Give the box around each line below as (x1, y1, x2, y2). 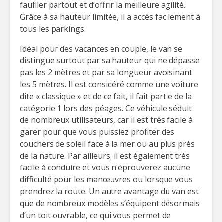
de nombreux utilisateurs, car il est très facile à (20, 114, 193, 125)
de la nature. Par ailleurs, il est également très (20, 150, 190, 161)
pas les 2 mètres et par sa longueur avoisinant (20, 67, 192, 78)
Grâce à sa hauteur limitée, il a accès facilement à (20, 11, 200, 22)
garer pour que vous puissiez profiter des (20, 126, 174, 137)
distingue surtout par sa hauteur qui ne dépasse (20, 55, 200, 66)
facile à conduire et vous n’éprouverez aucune (20, 162, 190, 173)
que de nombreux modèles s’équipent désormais (20, 198, 200, 209)
